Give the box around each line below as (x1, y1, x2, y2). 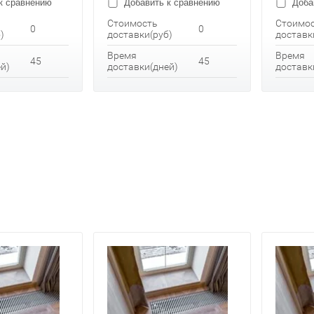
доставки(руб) (107, 29, 172, 41)
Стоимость (107, 18, 158, 29)
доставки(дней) (107, 61, 178, 73)
